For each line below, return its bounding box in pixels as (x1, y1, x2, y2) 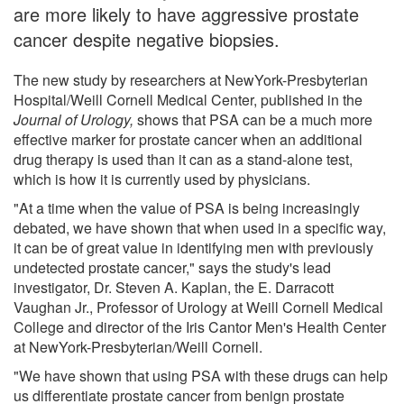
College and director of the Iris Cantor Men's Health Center (14, 316, 386, 337)
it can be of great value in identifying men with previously (14, 236, 373, 258)
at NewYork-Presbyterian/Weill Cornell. (14, 335, 262, 357)
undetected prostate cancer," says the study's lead (14, 256, 331, 278)
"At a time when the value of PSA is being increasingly (14, 197, 360, 218)
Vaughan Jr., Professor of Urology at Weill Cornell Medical (14, 296, 383, 317)
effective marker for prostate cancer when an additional (14, 128, 363, 150)
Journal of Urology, (14, 108, 133, 130)
